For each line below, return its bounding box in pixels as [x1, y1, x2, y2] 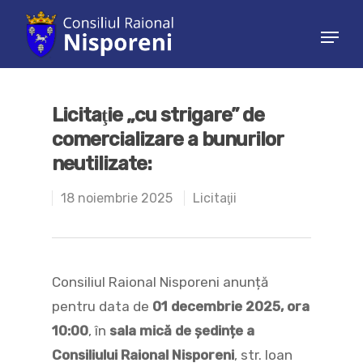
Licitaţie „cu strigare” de [52, 104, 264, 126]
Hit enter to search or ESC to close [71, 91, 260, 105]
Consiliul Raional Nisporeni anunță [52, 274, 268, 290]
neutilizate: [52, 152, 152, 175]
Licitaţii [193, 190, 237, 206]
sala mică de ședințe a [109, 322, 254, 339]
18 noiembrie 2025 [61, 190, 173, 206]
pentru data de [52, 298, 152, 314]
